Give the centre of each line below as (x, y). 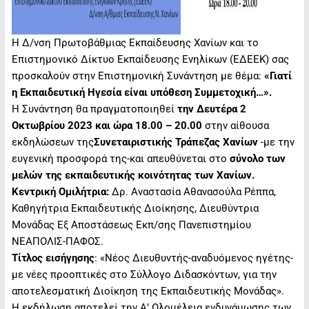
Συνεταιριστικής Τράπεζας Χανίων (177, 142)
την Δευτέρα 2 (211, 109)
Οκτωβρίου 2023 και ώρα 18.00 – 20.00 (108, 125)
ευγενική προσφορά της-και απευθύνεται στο (120, 158)
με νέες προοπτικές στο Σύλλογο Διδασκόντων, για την (144, 274)
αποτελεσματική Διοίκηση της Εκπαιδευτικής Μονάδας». (148, 291)
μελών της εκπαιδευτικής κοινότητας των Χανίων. (133, 175)
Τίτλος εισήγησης (53, 258)
